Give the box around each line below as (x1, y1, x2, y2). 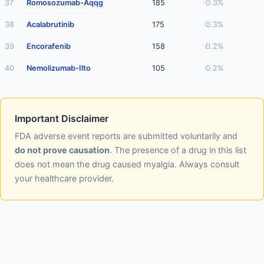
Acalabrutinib (27, 20, 74, 29)
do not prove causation (15, 145, 110, 155)
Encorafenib (27, 42, 71, 51)
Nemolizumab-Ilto (27, 64, 91, 72)
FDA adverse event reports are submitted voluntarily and (15, 131, 237, 141)
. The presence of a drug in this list (110, 145, 246, 155)
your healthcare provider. (15, 173, 114, 183)
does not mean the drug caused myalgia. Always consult (15, 159, 239, 169)
